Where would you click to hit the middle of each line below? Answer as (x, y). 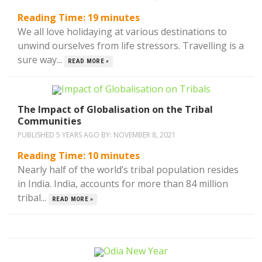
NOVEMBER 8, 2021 (145, 135)
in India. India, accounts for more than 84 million (123, 184)
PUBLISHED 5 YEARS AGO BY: (65, 135)
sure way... (41, 60)
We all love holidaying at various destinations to (122, 32)
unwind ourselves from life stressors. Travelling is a (131, 46)
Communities (49, 121)
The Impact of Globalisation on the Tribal (115, 109)
